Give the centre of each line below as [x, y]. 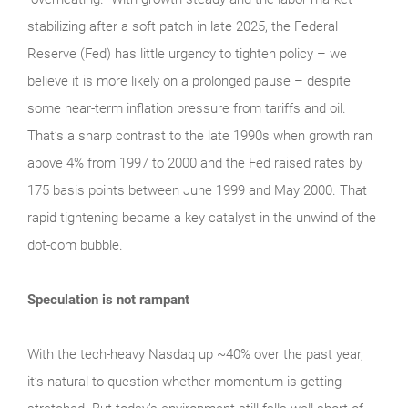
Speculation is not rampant [108, 299]
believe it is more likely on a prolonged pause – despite [189, 81]
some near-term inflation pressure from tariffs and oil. [187, 108]
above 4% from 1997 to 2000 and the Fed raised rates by [195, 163]
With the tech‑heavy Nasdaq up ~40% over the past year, [195, 354]
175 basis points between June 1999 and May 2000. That [197, 190]
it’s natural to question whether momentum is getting [184, 381]
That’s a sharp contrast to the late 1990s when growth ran [200, 135]
